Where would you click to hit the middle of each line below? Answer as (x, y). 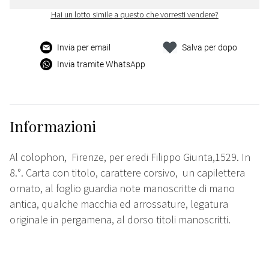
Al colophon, (39, 157)
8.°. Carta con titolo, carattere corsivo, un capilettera (127, 173)
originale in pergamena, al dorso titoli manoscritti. (120, 220)
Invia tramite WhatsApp (101, 65)
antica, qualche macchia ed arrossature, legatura (120, 204)
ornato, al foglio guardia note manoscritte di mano (122, 189)
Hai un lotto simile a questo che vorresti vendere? (134, 15)
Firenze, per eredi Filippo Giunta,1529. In (161, 157)
